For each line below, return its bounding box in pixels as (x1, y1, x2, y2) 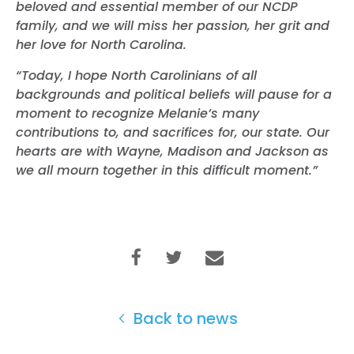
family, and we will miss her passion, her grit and (16, 16, 330, 35)
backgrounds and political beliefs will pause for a (16, 85, 332, 104)
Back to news (129, 307, 238, 330)
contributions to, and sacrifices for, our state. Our (16, 122, 330, 141)
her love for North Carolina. (16, 35, 190, 54)
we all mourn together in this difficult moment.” (16, 160, 322, 179)
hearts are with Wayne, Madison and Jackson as (16, 141, 329, 160)
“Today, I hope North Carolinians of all (16, 66, 257, 85)
